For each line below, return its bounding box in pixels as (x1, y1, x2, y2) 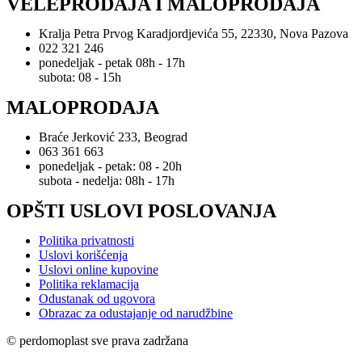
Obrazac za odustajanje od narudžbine (39, 306, 233, 321)
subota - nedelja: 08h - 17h (39, 174, 175, 188)
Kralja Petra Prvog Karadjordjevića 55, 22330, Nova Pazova (39, 27, 348, 41)
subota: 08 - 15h (39, 70, 121, 85)
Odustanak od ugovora (39, 292, 155, 306)
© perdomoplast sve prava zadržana (6, 334, 188, 348)
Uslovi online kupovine (39, 263, 158, 277)
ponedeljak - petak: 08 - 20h (39, 159, 182, 174)
